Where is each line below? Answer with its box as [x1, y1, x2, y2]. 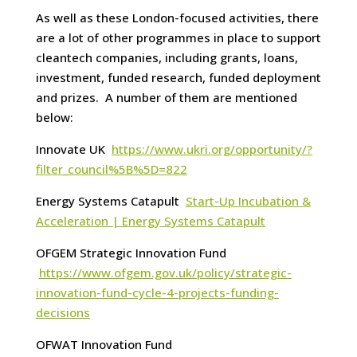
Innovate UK [35, 141, 112, 158]
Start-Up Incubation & [185, 193, 311, 210]
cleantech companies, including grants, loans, [35, 49, 298, 66]
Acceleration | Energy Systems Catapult [35, 213, 265, 229]
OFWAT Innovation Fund [35, 336, 172, 353]
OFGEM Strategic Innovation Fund [35, 245, 226, 261]
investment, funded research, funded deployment [35, 69, 321, 86]
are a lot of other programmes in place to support [35, 29, 321, 46]
